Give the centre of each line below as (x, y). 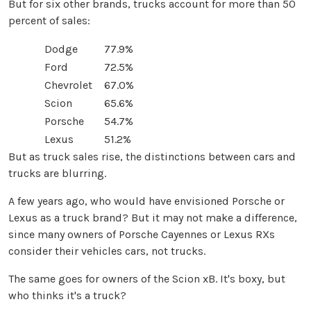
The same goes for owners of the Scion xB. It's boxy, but (147, 279)
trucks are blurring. (57, 174)
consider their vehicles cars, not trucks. (107, 251)
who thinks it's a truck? (67, 296)
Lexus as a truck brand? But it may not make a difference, (153, 218)
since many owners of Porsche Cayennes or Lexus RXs (142, 235)
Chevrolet (68, 85)
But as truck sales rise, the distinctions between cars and (152, 157)
